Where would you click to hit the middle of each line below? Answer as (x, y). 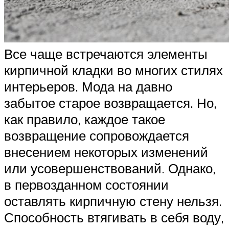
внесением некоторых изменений (106, 152)
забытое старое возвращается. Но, (110, 102)
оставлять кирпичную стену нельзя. (113, 201)
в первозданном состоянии (86, 184)
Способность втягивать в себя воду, (114, 217)
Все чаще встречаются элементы (106, 53)
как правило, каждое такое (85, 119)
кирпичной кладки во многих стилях (113, 70)
